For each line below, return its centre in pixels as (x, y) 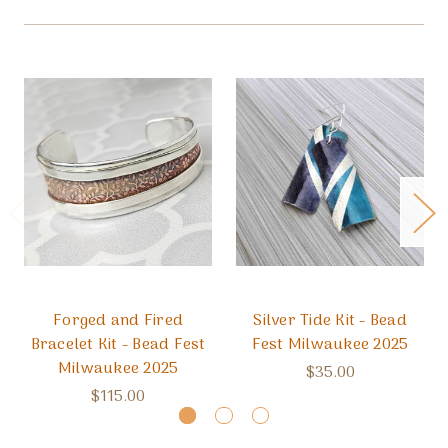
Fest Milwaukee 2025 (330, 344)
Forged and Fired (118, 320)
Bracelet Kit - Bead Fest (118, 344)
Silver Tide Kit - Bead (330, 320)
